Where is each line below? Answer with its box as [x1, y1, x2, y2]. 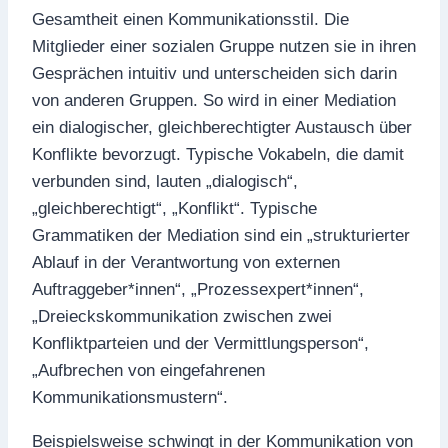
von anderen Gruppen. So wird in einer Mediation [32, 91, 396, 110]
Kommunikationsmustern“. [32, 388, 228, 407]
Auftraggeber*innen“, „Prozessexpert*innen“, [32, 280, 364, 299]
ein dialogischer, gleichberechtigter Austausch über [32, 118, 412, 137]
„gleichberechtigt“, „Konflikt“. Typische [32, 199, 317, 218]
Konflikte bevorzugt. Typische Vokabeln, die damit [32, 145, 404, 164]
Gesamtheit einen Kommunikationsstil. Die [32, 10, 349, 29]
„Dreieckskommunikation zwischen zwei [32, 307, 332, 326]
